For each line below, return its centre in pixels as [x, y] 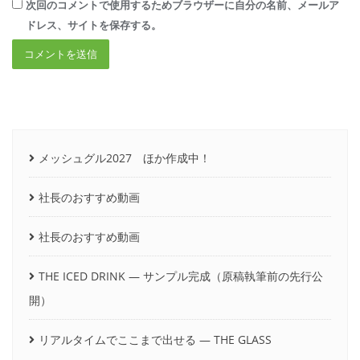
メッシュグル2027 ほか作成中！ [125, 158]
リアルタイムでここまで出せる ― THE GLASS [155, 340]
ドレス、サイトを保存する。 [93, 25]
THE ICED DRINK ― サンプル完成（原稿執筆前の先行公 [181, 276]
